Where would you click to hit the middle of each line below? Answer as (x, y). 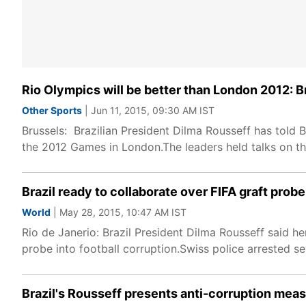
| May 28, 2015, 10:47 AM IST (119, 212)
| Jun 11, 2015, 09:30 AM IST (148, 110)
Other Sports (52, 110)
